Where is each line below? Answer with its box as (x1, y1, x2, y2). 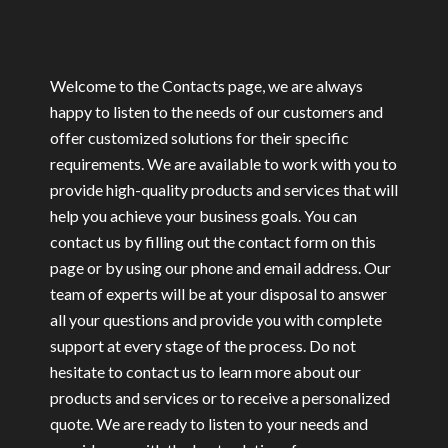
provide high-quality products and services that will (50, 180, 398, 200)
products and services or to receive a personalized (50, 388, 390, 408)
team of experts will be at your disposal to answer (50, 284, 387, 304)
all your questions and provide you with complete (50, 310, 382, 330)
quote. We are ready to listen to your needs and (50, 414, 368, 434)
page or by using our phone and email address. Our (50, 258, 391, 278)
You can (304, 206, 357, 226)
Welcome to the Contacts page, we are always (50, 76, 363, 96)
